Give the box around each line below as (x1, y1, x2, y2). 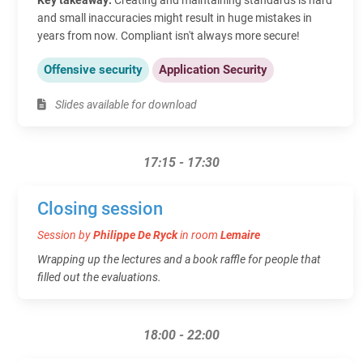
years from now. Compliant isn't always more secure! (37, 28, 300, 42)
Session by (37, 228, 93, 241)
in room (180, 228, 220, 241)
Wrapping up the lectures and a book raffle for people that (37, 252, 321, 266)
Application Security (159, 62, 267, 77)
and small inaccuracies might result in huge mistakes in (37, 11, 312, 24)
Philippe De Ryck (93, 228, 177, 241)
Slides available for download (53, 97, 197, 111)
